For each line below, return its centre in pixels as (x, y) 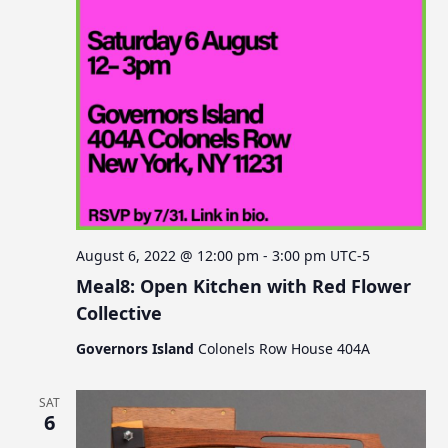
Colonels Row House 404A (284, 348)
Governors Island (137, 348)
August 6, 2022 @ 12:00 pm (168, 255)
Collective (119, 312)
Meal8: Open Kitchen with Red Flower (244, 285)
